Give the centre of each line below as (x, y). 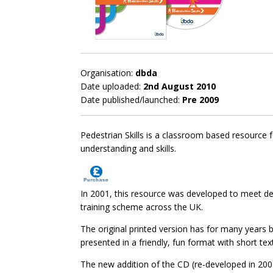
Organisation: (108, 73)
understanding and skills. (128, 148)
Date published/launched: (131, 100)
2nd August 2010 (179, 86)
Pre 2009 (200, 100)
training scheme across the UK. (142, 207)
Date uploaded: (112, 86)
